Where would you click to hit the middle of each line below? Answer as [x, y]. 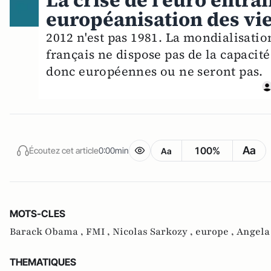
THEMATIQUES [43, 262]
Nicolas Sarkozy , [154, 232]
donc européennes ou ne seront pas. [155, 72]
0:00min [114, 150]
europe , [216, 232]
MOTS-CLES [38, 214]
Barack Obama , [48, 232]
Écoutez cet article [64, 150]
